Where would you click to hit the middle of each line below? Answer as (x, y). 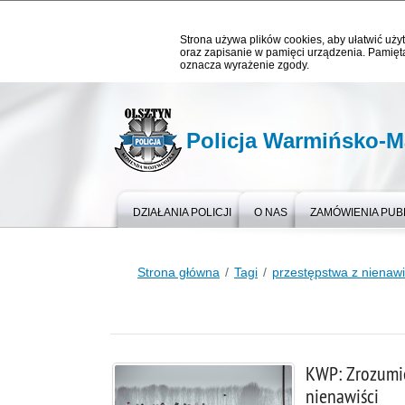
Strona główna (179, 272)
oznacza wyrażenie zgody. (245, 65)
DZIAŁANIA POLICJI (182, 212)
